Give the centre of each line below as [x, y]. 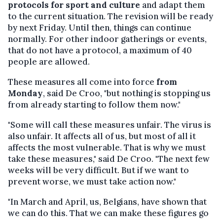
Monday [25, 93]
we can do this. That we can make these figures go [108, 213]
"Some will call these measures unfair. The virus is [110, 125]
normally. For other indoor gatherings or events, [107, 39]
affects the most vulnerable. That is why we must [107, 147]
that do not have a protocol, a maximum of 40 [100, 50]
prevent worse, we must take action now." [92, 181]
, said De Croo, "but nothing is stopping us [127, 93]
